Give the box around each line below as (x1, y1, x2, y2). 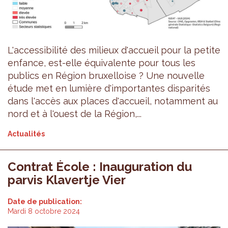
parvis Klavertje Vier (8, 172, 126, 187)
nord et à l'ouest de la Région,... (8, 108, 141, 119)
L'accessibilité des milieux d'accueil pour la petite (8, 44, 220, 55)
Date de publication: (8, 197, 83, 206)
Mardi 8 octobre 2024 (8, 207, 80, 215)
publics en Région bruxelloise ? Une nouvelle (8, 70, 205, 81)
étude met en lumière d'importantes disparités (8, 82, 210, 94)
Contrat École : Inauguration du (8, 159, 192, 174)
